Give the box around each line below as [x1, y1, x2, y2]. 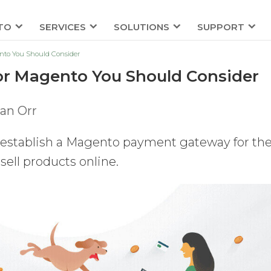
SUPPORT [197, 21, 244, 33]
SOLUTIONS [113, 21, 169, 33]
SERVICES [39, 21, 86, 33]
